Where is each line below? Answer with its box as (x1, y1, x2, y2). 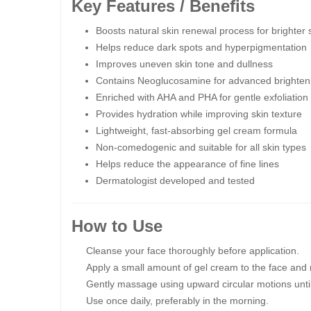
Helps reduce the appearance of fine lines (96, 158, 279, 169)
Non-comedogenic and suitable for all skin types (96, 142, 306, 153)
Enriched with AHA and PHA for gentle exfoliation (96, 92, 308, 103)
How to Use (72, 217, 162, 235)
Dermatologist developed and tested (96, 175, 255, 186)
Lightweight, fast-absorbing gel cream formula (96, 125, 297, 136)
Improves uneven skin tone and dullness (96, 58, 273, 69)
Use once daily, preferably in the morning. (86, 295, 269, 306)
